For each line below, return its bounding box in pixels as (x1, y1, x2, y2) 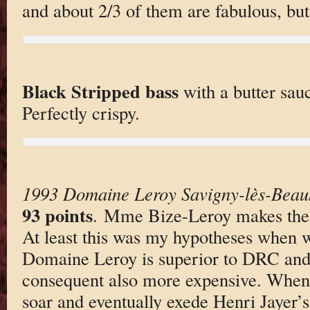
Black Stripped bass (21, 77, 179, 104)
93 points (21, 201, 93, 228)
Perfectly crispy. (21, 100, 140, 125)
